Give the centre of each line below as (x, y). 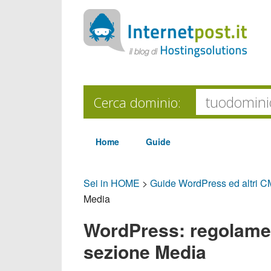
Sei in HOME (112, 183)
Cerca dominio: (137, 102)
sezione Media (145, 251)
